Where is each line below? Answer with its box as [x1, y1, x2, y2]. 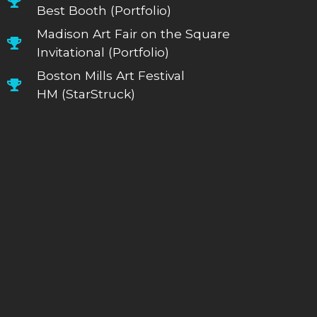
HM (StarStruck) [37, 86, 136, 101]
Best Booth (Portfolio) [37, 2, 172, 18]
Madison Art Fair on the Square [37, 25, 231, 41]
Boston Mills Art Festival [37, 67, 185, 83]
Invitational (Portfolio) [37, 44, 170, 59]
